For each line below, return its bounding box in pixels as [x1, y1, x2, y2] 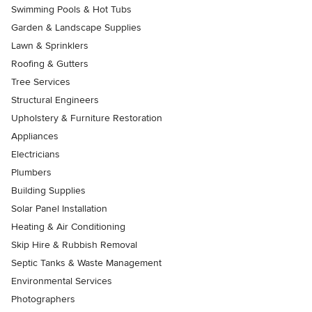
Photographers [11, 293, 75, 305]
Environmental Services [11, 275, 112, 287]
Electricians [11, 148, 60, 160]
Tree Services [11, 76, 70, 88]
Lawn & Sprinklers [11, 40, 88, 52]
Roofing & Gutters [11, 58, 88, 70]
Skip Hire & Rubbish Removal [11, 239, 137, 251]
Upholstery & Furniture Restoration [11, 112, 162, 124]
